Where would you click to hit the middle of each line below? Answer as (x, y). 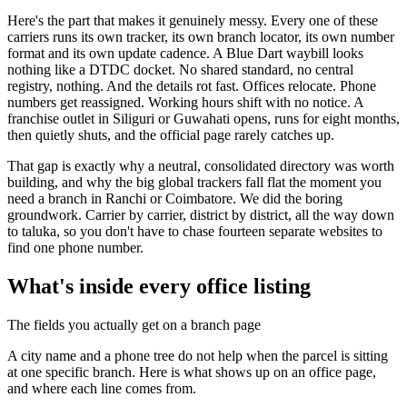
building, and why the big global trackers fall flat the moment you (194, 182)
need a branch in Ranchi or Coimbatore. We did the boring (175, 198)
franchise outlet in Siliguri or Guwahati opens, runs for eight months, (203, 118)
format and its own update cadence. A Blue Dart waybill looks (185, 53)
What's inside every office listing (159, 286)
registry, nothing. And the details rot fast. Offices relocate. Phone (192, 85)
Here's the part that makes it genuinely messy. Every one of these (193, 20)
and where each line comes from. (102, 388)
